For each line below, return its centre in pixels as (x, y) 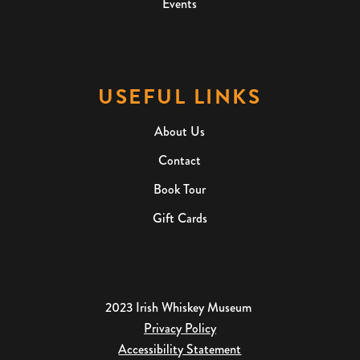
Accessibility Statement (180, 349)
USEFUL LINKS (180, 96)
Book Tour (180, 189)
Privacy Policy (180, 328)
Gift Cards (180, 218)
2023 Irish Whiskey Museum (180, 307)
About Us (180, 131)
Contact (180, 160)
